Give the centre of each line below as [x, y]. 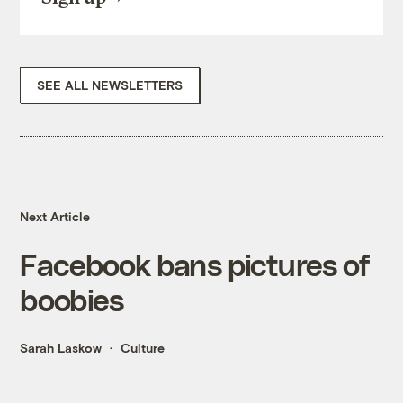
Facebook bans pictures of [195, 264]
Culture [143, 348]
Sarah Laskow [61, 348]
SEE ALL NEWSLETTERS [110, 85]
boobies [72, 300]
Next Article [55, 217]
